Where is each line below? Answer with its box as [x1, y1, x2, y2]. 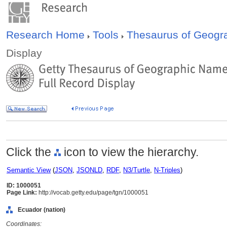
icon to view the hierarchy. [61, 145, 199, 159]
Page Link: [7, 189, 37, 196]
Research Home [6, 29, 88, 41]
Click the [6, 145, 54, 159]
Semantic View [7, 166, 51, 174]
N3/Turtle [123, 166, 150, 174]
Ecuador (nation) [18, 206, 65, 213]
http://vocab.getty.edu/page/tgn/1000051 [37, 189, 148, 196]
